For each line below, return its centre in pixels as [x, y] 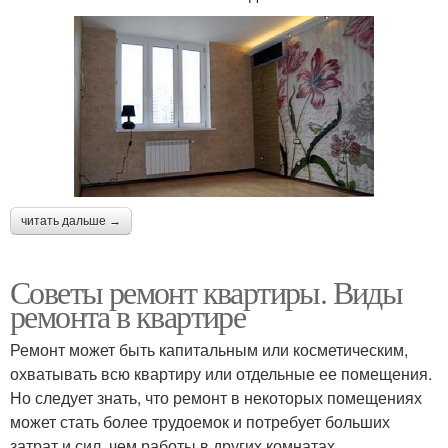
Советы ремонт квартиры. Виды [206, 291]
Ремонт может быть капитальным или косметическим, [209, 349]
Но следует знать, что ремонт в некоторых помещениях [216, 397]
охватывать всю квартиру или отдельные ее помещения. [221, 373]
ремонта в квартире [128, 315]
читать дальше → [71, 220]
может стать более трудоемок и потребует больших [200, 421]
